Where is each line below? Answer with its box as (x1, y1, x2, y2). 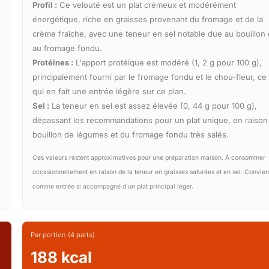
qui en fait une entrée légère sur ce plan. (32, 86, 187, 96)
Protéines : (32, 57, 74, 67)
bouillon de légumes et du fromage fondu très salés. (32, 129, 229, 139)
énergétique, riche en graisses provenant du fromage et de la (32, 14, 264, 24)
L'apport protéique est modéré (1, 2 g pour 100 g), (73, 57, 262, 67)
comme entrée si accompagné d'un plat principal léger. (32, 182, 194, 190)
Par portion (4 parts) (31, 230, 95, 239)
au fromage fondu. (32, 43, 103, 53)
